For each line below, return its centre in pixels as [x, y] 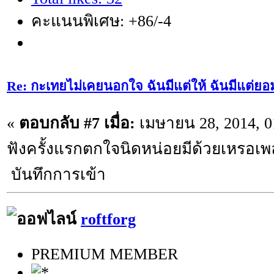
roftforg [108, 220]
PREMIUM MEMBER [105, 254]
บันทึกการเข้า [56, 175]
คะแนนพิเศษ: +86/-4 [101, 21]
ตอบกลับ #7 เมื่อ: [77, 124]
